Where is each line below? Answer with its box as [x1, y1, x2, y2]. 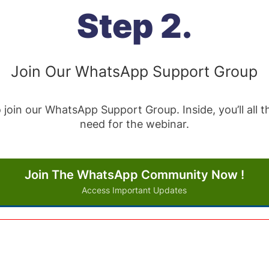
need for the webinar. [79, 118, 189, 130]
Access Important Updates [82, 185, 187, 195]
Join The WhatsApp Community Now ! [24, 168, 244, 182]
